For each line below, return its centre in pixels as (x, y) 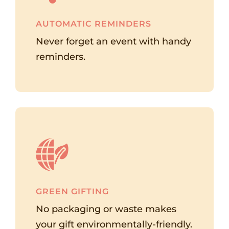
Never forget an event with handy (113, 42)
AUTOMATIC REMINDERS (94, 24)
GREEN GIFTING (72, 192)
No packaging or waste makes (106, 209)
